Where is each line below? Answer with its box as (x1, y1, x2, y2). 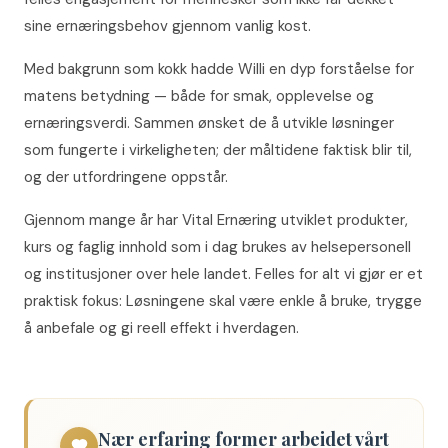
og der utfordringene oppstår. (24, 166, 228, 187)
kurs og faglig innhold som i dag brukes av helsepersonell (24, 236, 411, 257)
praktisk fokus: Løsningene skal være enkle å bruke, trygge (24, 290, 422, 311)
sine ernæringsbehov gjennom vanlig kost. (24, 15, 311, 36)
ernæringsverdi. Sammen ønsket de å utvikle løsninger (24, 112, 394, 133)
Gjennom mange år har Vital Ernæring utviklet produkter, (24, 209, 408, 230)
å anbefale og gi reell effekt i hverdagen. (24, 317, 299, 338)
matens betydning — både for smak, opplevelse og (24, 85, 374, 106)
